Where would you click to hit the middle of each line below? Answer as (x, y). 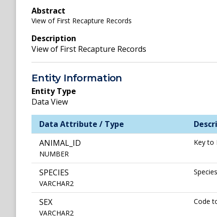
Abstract (48, 11)
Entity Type (54, 91)
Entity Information (77, 78)
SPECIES (54, 173)
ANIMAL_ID (60, 143)
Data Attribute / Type (82, 124)
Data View (50, 102)
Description (54, 38)
